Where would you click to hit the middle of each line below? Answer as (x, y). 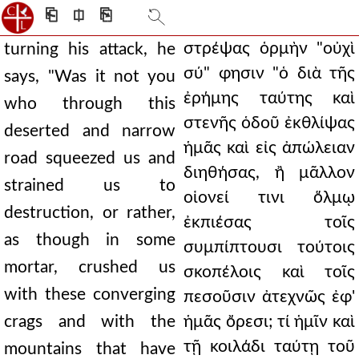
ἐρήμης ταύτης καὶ (269, 98)
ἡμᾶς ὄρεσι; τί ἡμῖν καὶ (269, 322)
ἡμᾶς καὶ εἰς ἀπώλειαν (269, 148)
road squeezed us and (90, 158)
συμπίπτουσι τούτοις (269, 247)
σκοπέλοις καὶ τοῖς (269, 272)
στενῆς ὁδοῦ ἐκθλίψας (269, 123)
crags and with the (90, 322)
